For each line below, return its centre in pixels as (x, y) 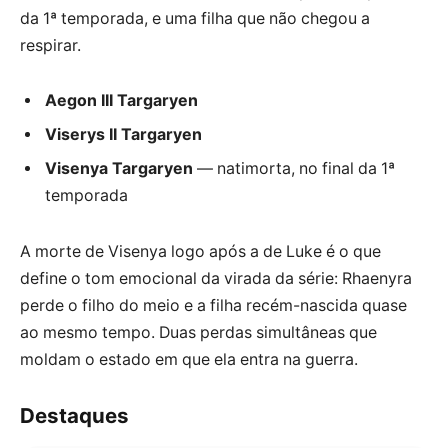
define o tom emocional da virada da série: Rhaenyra (216, 278)
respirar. (50, 45)
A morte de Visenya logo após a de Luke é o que (200, 251)
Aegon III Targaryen (121, 101)
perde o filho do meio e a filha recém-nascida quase (213, 305)
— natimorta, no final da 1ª (294, 169)
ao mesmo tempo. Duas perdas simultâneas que (198, 332)
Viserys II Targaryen (123, 135)
